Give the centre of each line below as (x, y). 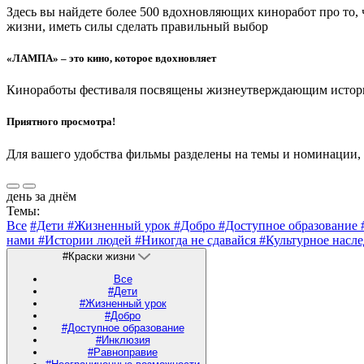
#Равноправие (123, 352)
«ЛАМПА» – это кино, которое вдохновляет (111, 58)
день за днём (41, 196)
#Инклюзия (123, 340)
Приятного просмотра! (61, 122)
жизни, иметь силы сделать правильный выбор (137, 26)
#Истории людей (87, 240)
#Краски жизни (100, 256)
